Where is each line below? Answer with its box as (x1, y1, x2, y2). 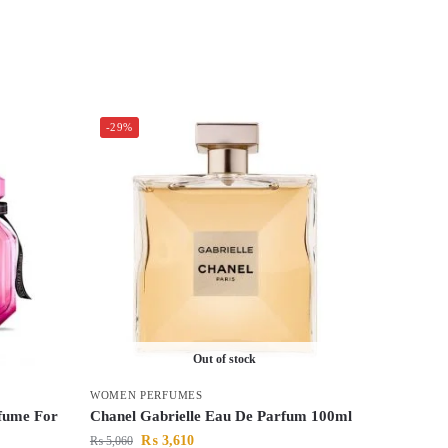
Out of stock (193, 352, 257, 367)
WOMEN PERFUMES (89, 389, 203, 402)
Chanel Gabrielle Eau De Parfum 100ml (89, 408, 352, 425)
